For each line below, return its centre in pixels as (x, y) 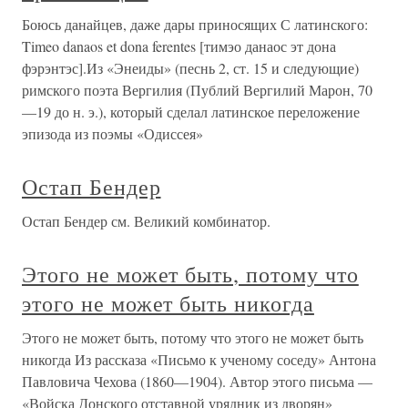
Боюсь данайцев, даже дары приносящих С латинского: (195, 25)
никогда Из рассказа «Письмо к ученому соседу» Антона (199, 360)
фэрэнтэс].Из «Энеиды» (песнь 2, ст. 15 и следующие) (190, 68)
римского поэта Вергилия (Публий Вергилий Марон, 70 (197, 90)
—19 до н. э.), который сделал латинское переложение (191, 112)
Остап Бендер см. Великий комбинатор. (146, 221)
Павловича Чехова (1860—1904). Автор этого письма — (197, 382)
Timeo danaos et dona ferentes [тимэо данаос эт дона (179, 46)
